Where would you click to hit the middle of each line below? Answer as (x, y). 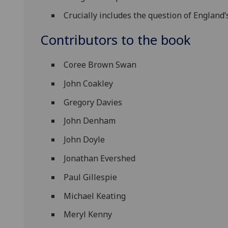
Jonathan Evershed (100, 159)
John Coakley (89, 83)
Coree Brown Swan (100, 65)
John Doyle (84, 140)
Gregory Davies (93, 102)
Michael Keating (95, 196)
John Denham (90, 121)
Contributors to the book (116, 40)
